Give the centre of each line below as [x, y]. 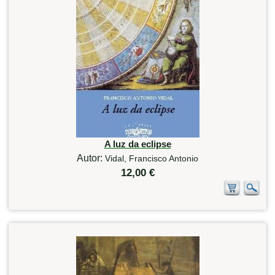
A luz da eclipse [137, 144]
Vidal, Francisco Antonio [152, 158]
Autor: [91, 158]
